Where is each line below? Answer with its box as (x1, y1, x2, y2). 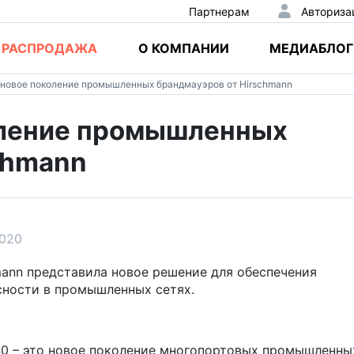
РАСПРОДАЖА (2, 40, 98, 56)
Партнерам (188, 4, 250, 18)
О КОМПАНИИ (137, 40, 229, 56)
